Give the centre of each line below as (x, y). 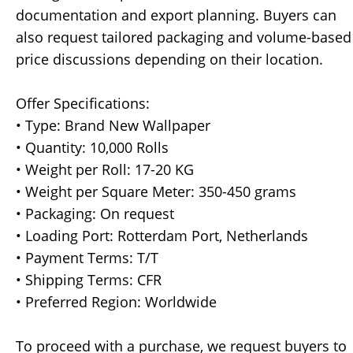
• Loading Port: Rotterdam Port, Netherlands (162, 236)
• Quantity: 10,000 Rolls (92, 148)
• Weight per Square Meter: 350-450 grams (156, 192)
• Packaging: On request (95, 214)
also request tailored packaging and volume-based (184, 37)
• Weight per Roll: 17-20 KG (105, 170)
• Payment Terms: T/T (87, 258)
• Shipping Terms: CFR (89, 280)
